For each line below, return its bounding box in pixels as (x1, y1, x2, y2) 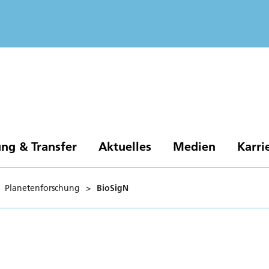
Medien (172, 138, 216, 154)
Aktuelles (98, 138, 151, 154)
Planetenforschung (5, 182, 80, 193)
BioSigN (97, 182, 128, 193)
